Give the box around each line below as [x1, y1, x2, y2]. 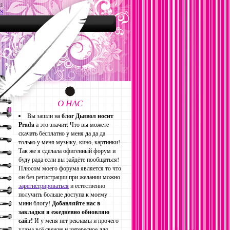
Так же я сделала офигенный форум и [18, 146, 116, 155]
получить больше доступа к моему [18, 190, 107, 198]
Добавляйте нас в [52, 199, 100, 207]
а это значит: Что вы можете [34, 120, 109, 128]
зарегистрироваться [18, 181, 69, 189]
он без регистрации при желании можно [18, 172, 120, 181]
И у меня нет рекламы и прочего [33, 216, 119, 224]
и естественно [69, 181, 105, 189]
